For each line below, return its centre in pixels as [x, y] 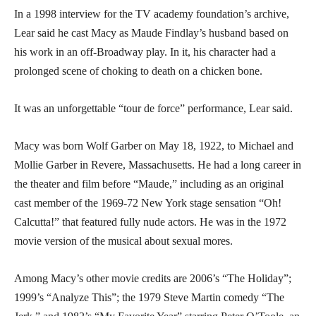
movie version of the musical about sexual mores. [123, 241]
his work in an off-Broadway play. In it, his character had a [145, 51]
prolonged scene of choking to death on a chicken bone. [138, 71]
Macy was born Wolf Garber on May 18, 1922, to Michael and [154, 145]
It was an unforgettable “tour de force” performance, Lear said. [153, 108]
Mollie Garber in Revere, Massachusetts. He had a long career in [158, 164]
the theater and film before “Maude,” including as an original [149, 183]
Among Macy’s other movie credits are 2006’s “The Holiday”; [153, 278]
